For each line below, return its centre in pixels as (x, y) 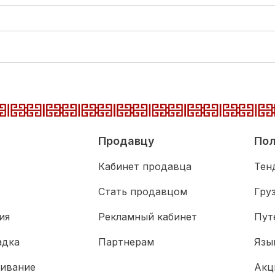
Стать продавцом (143, 192)
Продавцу (126, 141)
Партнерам (126, 242)
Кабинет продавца (145, 166)
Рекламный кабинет (148, 217)
